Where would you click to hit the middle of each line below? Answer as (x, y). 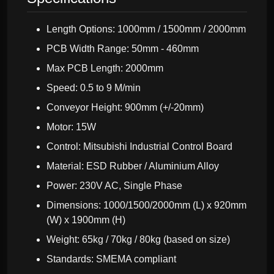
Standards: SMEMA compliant (111, 259)
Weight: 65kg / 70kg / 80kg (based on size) (138, 239)
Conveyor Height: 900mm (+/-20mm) (125, 107)
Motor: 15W (71, 127)
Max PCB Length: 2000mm (105, 68)
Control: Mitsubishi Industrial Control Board (139, 146)
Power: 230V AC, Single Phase (114, 186)
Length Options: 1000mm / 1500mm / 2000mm (146, 29)
